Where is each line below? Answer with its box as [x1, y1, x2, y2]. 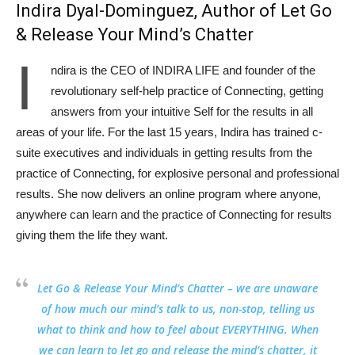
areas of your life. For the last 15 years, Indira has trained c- [16, 125, 323, 139]
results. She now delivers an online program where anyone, [16, 187, 321, 201]
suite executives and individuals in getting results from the [16, 146, 312, 160]
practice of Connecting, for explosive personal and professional [16, 166, 339, 181]
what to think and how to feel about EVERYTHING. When [36, 322, 319, 338]
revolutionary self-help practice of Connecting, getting [51, 84, 323, 98]
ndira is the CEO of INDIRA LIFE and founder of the [51, 63, 315, 78]
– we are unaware [224, 281, 318, 296]
